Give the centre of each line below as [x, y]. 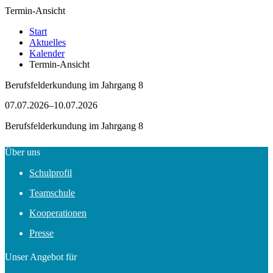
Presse [41, 233]
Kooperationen [58, 213]
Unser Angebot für [41, 257]
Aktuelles [48, 42]
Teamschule [52, 193]
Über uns [23, 152]
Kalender [47, 53]
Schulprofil [51, 173]
